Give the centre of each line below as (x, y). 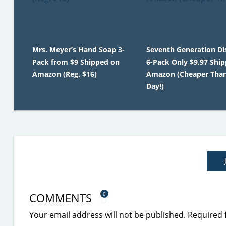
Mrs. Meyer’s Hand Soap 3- (78, 50)
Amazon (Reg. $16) (65, 74)
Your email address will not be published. (107, 215)
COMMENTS (62, 198)
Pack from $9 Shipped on (76, 62)
